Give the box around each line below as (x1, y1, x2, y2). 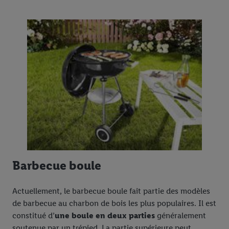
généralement (155, 211, 206, 220)
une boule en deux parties (55, 211, 155, 220)
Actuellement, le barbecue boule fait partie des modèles (12, 186, 210, 196)
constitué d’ (12, 211, 55, 220)
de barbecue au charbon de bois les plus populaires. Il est (12, 198, 216, 208)
